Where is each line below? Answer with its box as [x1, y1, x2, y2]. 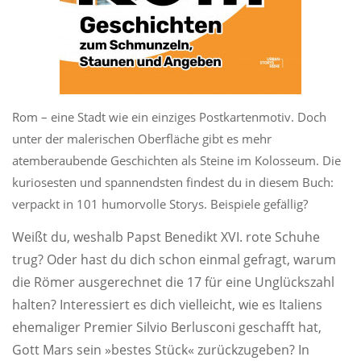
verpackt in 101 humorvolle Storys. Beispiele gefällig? [12, 196, 308, 212]
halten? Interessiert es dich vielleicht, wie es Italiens [12, 296, 322, 313]
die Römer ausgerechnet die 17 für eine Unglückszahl [12, 273, 334, 291]
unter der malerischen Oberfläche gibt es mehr [12, 131, 272, 147]
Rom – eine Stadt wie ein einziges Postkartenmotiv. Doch [12, 109, 326, 125]
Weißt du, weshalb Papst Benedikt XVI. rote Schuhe [12, 228, 320, 246]
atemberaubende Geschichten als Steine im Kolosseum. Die [12, 152, 341, 168]
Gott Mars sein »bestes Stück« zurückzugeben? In [12, 341, 309, 359]
